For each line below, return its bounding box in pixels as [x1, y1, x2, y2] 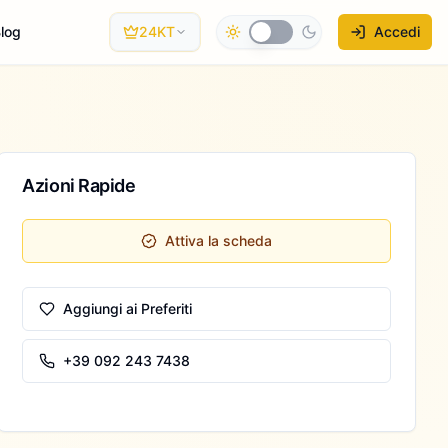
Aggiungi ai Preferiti [63, 300, 193, 317]
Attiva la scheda [165, 232, 273, 249]
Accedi [374, 23, 420, 40]
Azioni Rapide [22, 175, 136, 196]
